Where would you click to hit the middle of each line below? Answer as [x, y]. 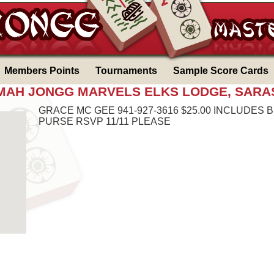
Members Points [42, 71]
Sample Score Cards [221, 71]
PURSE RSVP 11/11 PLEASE [105, 121]
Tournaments [126, 71]
